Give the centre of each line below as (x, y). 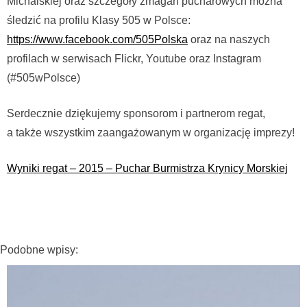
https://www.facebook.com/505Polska (97, 39)
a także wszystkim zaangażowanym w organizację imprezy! (151, 132)
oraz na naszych (229, 39)
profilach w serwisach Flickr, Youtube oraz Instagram (134, 58)
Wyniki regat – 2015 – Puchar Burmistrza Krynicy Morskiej (147, 168)
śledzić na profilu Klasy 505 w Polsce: (99, 20)
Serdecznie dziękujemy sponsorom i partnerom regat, (136, 113)
